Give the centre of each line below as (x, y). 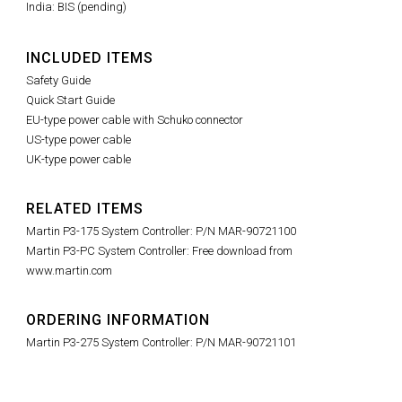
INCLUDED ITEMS (90, 58)
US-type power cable (79, 140)
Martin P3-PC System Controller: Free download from (159, 251)
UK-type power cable (79, 160)
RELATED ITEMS (85, 209)
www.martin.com (69, 271)
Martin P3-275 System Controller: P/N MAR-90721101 (161, 343)
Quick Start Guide (70, 100)
